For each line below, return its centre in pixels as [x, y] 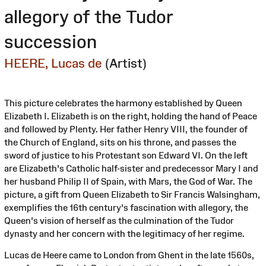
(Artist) [126, 63]
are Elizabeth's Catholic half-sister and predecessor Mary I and [131, 168]
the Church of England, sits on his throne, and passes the [120, 142]
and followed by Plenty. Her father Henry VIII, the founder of [126, 129]
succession [50, 42]
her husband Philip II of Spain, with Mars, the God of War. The [128, 181]
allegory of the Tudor [89, 17]
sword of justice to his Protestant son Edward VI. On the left [126, 155]
